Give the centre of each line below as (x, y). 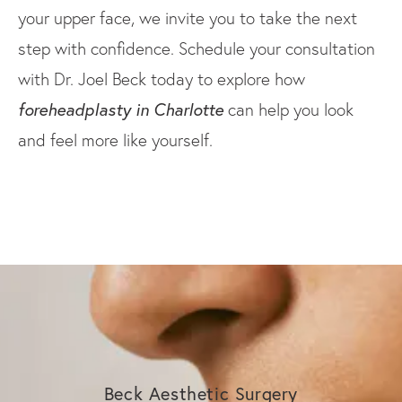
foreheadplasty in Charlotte (121, 109)
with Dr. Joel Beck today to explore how (162, 79)
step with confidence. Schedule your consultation (197, 48)
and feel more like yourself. (115, 140)
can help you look (288, 109)
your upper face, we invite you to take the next (188, 17)
